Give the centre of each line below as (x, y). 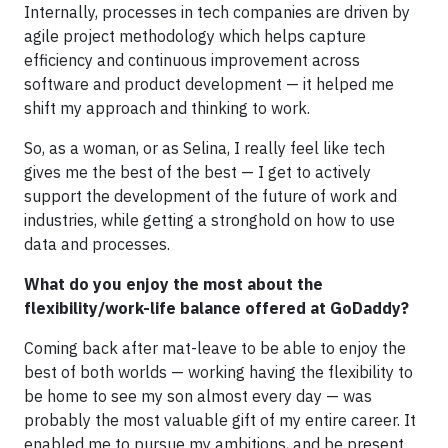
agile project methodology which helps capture (195, 35)
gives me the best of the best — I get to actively (197, 171)
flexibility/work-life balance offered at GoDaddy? (216, 307)
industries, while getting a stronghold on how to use (209, 219)
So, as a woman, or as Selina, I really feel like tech (204, 147)
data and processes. (97, 243)
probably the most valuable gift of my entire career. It (220, 419)
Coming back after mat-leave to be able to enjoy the (215, 347)
